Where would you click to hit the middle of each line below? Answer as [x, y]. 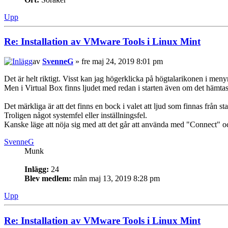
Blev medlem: [48, 178]
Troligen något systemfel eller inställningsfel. [76, 115]
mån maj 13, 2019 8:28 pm [116, 178]
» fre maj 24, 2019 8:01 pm [118, 61]
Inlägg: [37, 169]
